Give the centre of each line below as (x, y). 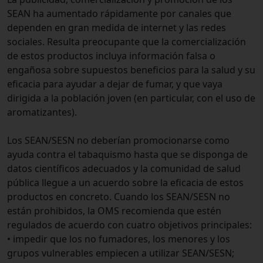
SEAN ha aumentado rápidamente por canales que (119, 14)
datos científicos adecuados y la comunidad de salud (124, 169)
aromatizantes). (42, 112)
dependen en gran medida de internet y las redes (117, 28)
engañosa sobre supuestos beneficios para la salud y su (131, 70)
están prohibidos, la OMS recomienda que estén (114, 211)
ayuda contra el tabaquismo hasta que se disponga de (127, 155)
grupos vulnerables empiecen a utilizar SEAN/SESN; (121, 253)
